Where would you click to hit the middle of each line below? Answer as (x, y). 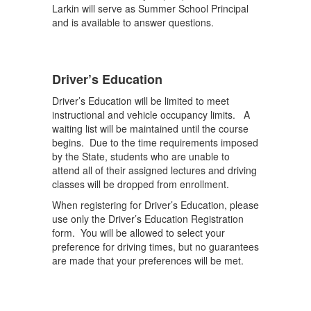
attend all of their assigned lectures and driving (154, 170)
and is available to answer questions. (133, 22)
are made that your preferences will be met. (148, 260)
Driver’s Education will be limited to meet (141, 101)
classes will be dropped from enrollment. (143, 184)
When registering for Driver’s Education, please (155, 205)
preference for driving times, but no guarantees (155, 246)
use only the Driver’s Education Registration (148, 219)
